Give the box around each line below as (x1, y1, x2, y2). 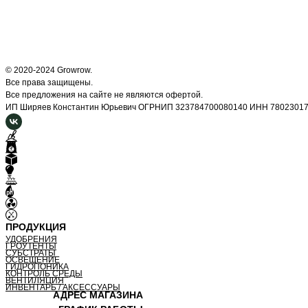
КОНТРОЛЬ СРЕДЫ (5, 269, 82, 279)
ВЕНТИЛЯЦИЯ (5, 276, 64, 286)
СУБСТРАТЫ (5, 248, 56, 258)
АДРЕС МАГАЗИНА (53, 289, 143, 301)
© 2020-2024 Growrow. (5, 65, 92, 75)
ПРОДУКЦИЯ (5, 221, 66, 233)
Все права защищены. (5, 77, 93, 87)
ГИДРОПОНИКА (5, 262, 69, 272)
